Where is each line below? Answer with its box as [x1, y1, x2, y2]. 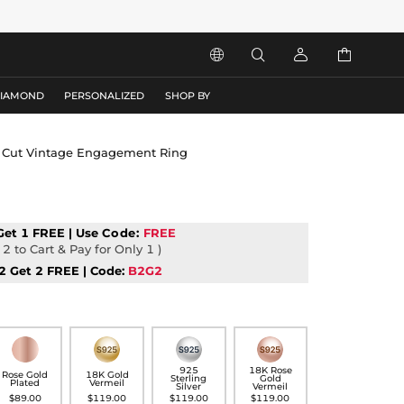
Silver [176, 381, 202, 392]
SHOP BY [165, 88, 210, 102]
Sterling [170, 373, 207, 384]
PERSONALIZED [64, 88, 145, 102]
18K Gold [85, 369, 129, 380]
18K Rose [248, 365, 292, 376]
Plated [10, 377, 41, 388]
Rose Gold [2, 369, 49, 380]
